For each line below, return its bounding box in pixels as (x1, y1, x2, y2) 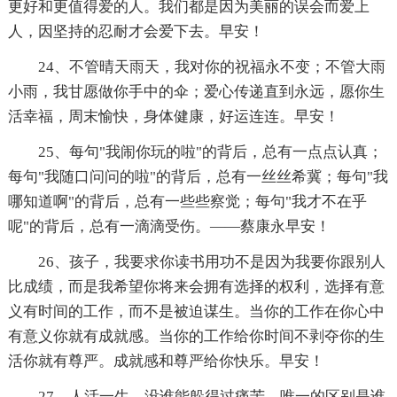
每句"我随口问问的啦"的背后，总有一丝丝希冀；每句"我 (7, 167, 388, 185)
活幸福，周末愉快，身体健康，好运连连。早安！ (7, 107, 339, 125)
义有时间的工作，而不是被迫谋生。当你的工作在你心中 (7, 302, 385, 320)
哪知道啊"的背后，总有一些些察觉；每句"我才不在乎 (7, 192, 367, 210)
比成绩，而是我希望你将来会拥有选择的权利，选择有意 (7, 277, 385, 295)
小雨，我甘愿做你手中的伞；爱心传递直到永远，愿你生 (7, 82, 385, 100)
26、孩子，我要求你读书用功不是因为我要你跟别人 (37, 253, 385, 270)
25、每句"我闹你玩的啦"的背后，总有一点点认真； (37, 143, 383, 160)
